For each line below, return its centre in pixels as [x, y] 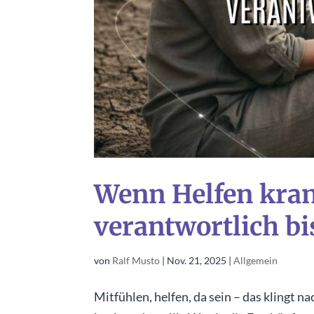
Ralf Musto [136, 260]
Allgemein [256, 260]
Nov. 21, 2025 [197, 260]
